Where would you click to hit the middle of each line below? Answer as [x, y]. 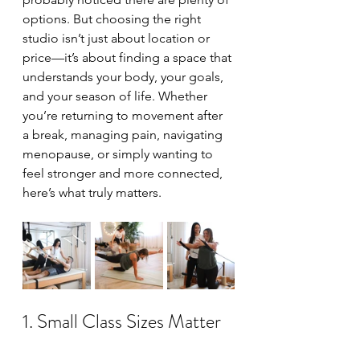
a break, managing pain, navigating [124, 135]
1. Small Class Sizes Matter [122, 321]
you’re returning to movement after [124, 115]
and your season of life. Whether [117, 96]
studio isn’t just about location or [118, 38]
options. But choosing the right [113, 19]
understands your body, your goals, [125, 77]
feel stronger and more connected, [124, 173]
